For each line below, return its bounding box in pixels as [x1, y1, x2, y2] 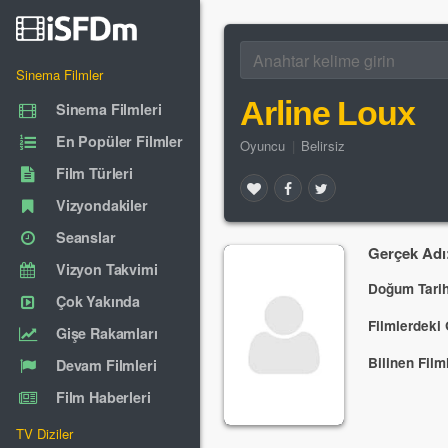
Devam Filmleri [56, 355, 157, 375]
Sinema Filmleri [56, 99, 162, 119]
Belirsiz [301, 136, 345, 155]
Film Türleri [56, 163, 133, 183]
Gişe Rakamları [56, 323, 158, 343]
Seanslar [56, 227, 116, 247]
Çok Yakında [56, 291, 141, 311]
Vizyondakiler [56, 195, 148, 215]
